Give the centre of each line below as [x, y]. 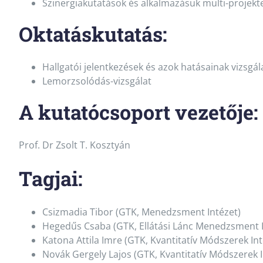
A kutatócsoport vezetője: [138, 112]
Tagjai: [50, 178]
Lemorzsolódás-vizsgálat [97, 81]
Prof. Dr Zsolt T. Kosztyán [74, 145]
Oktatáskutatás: [93, 33]
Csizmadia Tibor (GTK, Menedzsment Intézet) [141, 212]
